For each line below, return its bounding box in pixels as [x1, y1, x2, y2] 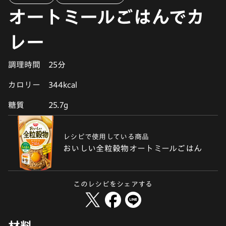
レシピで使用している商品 [63, 133, 149, 140]
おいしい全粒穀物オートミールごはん [63, 144, 202, 152]
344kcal [48, 80, 77, 89]
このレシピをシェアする [73, 180, 153, 188]
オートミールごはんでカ [8, 7, 205, 26]
